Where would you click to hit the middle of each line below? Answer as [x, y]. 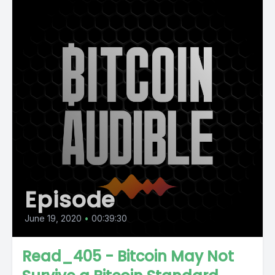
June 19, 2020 [53, 218]
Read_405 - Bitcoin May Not [128, 256]
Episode [70, 200]
